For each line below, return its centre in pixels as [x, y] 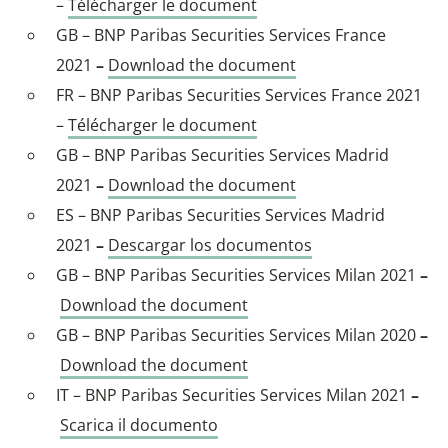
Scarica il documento [139, 424]
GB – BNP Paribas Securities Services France [221, 34]
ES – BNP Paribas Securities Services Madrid [220, 214]
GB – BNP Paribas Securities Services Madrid [222, 154]
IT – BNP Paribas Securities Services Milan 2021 [233, 394]
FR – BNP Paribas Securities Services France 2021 [239, 94]
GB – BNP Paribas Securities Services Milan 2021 [238, 274]
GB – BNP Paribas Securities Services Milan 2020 [238, 334]
